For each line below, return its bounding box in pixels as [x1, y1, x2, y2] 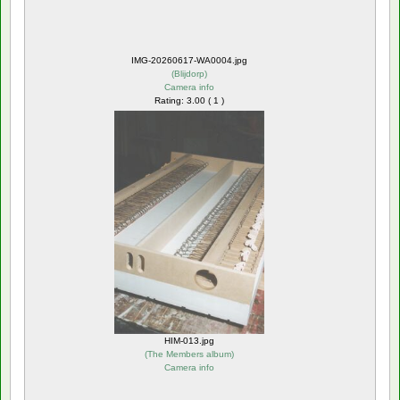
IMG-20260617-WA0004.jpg [131, 54, 247, 65]
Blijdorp [174, 68, 204, 79]
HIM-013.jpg [164, 335, 214, 346]
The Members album [147, 348, 231, 359]
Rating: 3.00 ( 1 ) [154, 95, 224, 105]
